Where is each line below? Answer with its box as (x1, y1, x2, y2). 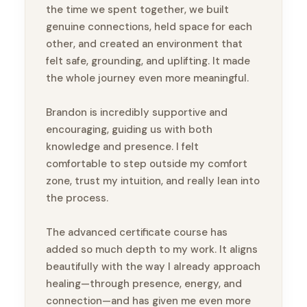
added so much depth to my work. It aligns (46, 243, 258, 257)
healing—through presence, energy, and (46, 277, 242, 291)
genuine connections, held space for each (46, 20, 252, 34)
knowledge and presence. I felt (46, 140, 199, 154)
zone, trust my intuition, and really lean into (46, 174, 260, 188)
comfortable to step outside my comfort (46, 157, 247, 171)
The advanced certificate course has (46, 225, 228, 240)
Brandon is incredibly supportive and (46, 106, 228, 120)
